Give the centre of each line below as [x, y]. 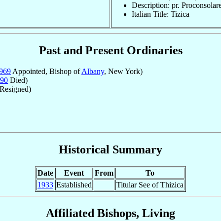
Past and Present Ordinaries [110, 50]
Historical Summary [110, 149]
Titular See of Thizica [150, 184]
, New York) [123, 71]
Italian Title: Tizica [161, 14]
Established [74, 184]
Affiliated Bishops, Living [110, 213]
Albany [93, 71]
